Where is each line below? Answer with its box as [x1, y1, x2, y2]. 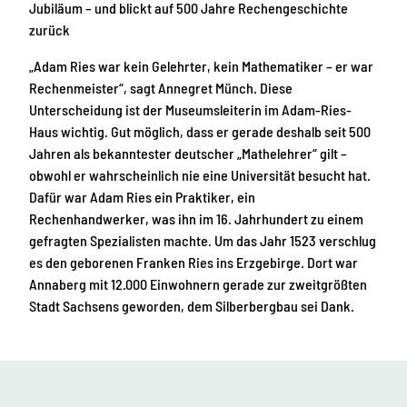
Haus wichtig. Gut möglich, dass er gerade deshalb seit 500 [29, 123, 371, 141]
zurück [29, 20, 70, 38]
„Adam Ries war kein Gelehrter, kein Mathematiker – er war [29, 57, 373, 75]
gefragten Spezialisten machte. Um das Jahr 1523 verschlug [29, 232, 376, 250]
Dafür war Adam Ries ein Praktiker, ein [29, 188, 255, 206]
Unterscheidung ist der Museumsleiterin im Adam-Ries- [29, 101, 352, 119]
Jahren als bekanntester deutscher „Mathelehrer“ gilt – [29, 144, 347, 163]
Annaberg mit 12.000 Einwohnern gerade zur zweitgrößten [29, 275, 367, 293]
